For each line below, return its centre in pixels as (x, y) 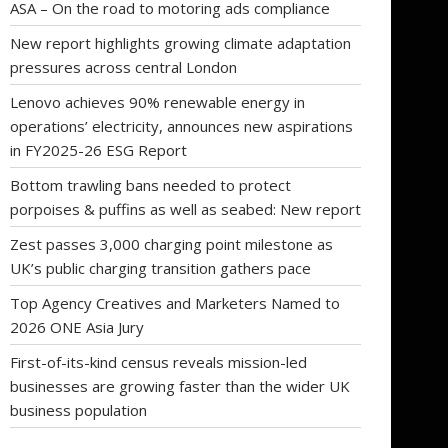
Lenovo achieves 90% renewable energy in (157, 101)
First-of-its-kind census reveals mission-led (158, 361)
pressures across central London (123, 66)
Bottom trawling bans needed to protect (150, 184)
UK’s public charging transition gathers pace (160, 267)
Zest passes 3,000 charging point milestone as (171, 243)
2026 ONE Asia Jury (77, 326)
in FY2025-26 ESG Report (98, 149)
